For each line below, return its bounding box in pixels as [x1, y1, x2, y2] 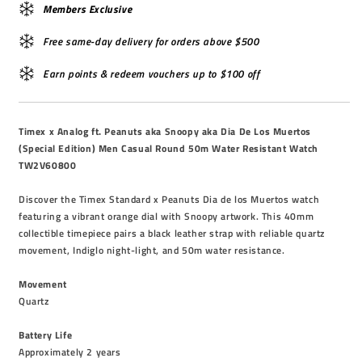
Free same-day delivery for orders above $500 [43, 33, 259, 49]
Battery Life [19, 327, 73, 343]
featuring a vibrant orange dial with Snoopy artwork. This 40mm [19, 208, 314, 224]
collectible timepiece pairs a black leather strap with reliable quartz [19, 225, 326, 241]
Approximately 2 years [19, 344, 121, 360]
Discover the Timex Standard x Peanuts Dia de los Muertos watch [19, 192, 320, 207]
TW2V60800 [19, 158, 77, 173]
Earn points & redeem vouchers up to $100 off [43, 65, 260, 82]
